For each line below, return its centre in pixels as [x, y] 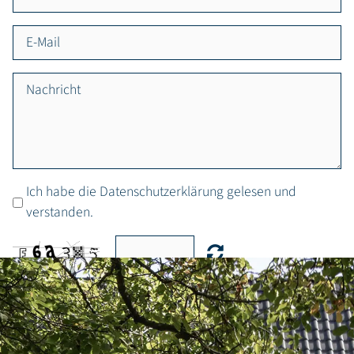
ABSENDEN [177, 301]
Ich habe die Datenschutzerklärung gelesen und [161, 192]
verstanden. [60, 213]
